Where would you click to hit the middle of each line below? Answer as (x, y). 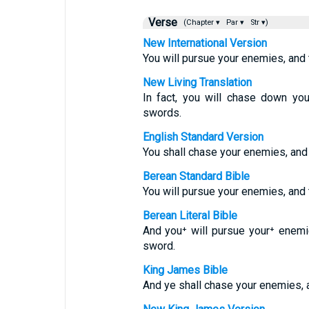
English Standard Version (203, 137)
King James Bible (185, 270)
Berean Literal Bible (190, 216)
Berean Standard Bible (196, 176)
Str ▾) (258, 22)
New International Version (205, 43)
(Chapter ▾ (200, 22)
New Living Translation (197, 82)
